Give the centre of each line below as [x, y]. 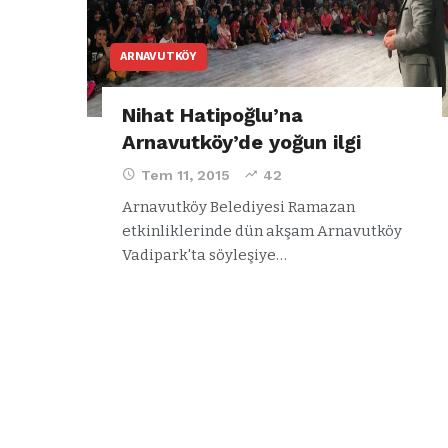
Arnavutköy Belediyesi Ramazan [238, 206]
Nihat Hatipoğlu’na [212, 114]
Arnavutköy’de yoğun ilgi [241, 141]
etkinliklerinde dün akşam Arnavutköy [262, 230]
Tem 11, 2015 [185, 174]
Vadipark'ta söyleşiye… [204, 254]
